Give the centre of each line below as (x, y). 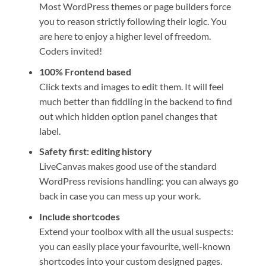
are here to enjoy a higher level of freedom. (125, 36)
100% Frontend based (85, 71)
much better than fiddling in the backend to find (135, 101)
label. (50, 131)
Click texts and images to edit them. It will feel (131, 86)
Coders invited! (70, 51)
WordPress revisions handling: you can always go (139, 181)
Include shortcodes (79, 216)
